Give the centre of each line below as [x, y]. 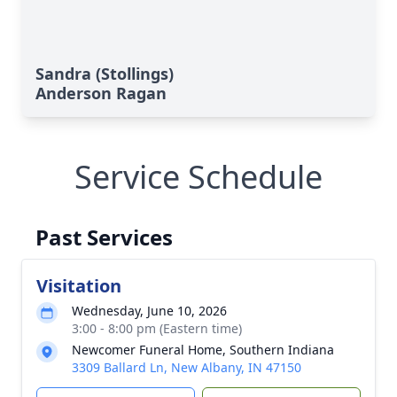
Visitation [79, 286]
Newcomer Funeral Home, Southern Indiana [203, 350]
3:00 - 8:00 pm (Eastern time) [157, 328]
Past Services [104, 237]
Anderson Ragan [101, 93]
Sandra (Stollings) [105, 74]
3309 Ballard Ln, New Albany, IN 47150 [187, 367]
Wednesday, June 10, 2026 [149, 311]
